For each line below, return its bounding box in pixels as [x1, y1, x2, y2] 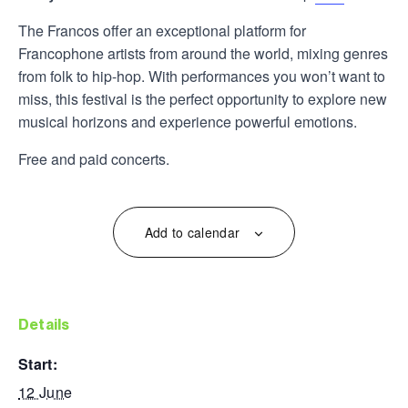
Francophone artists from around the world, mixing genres [18, 42, 388, 64]
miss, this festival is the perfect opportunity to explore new [18, 87, 387, 109]
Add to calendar [144, 222, 240, 241]
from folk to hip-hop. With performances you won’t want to [18, 65, 385, 87]
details [29, 314, 70, 333]
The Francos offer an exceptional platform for [18, 19, 306, 41]
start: [28, 352, 57, 374]
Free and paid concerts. [18, 148, 169, 169]
